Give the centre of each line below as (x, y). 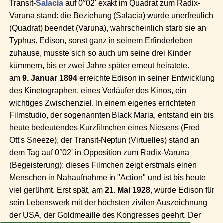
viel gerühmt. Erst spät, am (57, 190)
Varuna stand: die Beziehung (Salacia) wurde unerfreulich (111, 16)
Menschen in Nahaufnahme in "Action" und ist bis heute (108, 178)
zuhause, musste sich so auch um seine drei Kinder (100, 53)
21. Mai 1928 (128, 190)
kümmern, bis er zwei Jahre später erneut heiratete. (100, 66)
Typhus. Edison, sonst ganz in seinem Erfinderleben (101, 41)
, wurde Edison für (182, 190)
